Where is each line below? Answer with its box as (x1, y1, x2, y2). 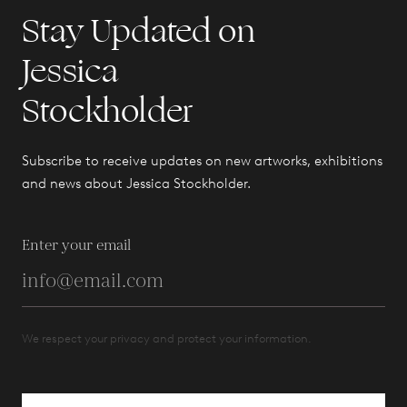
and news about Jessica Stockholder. (22, 175, 251, 192)
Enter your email (22, 235, 131, 256)
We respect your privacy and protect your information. (22, 332, 312, 345)
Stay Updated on (22, 7, 255, 55)
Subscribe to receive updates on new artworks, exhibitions (22, 153, 382, 169)
